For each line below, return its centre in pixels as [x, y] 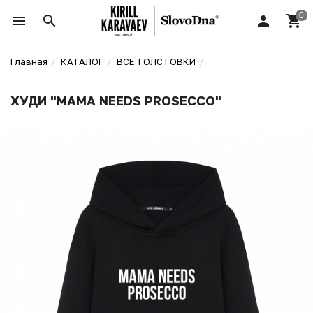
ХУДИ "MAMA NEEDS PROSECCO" [116, 101]
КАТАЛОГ [82, 61]
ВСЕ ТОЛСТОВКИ [156, 61]
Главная [29, 61]
